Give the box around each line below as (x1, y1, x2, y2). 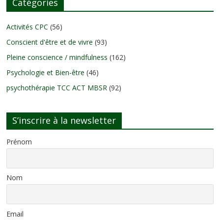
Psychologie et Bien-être (6, 68, 85, 77)
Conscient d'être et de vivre (6, 37, 93, 47)
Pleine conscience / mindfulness (6, 53, 108, 62)
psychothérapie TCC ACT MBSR (6, 83, 108, 92)
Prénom (6, 137, 32, 146)
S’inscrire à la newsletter (12, 114, 116, 126)
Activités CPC (6, 22, 49, 31)
